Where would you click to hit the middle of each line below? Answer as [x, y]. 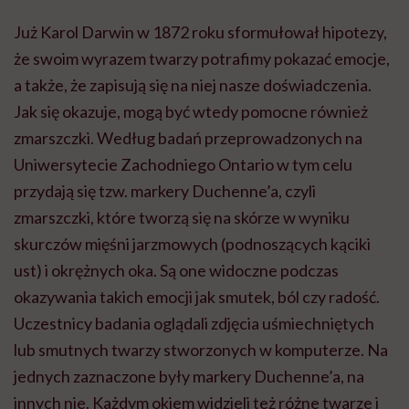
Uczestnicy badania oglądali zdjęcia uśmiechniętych [194, 324]
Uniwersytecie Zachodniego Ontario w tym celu [183, 165]
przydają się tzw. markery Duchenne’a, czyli [165, 191]
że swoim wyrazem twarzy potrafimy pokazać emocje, [202, 59]
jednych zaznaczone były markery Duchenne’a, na [189, 377]
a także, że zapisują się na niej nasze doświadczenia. [193, 85]
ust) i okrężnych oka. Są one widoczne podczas [176, 271]
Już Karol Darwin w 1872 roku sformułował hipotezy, [200, 32]
